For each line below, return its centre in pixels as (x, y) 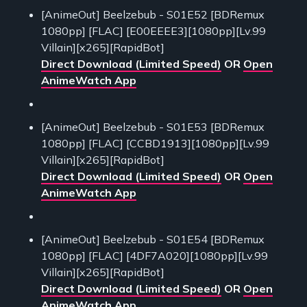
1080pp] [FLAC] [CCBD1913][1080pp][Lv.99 (155, 144)
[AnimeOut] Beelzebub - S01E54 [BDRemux (153, 240)
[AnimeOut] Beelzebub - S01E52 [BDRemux (153, 15)
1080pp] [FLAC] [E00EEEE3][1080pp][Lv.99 (153, 31)
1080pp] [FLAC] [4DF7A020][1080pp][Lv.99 (155, 256)
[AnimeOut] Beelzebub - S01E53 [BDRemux (153, 127)
